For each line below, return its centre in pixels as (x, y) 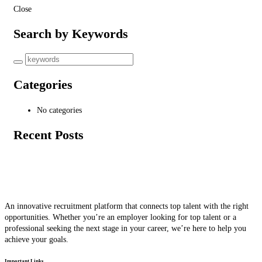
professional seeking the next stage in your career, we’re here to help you (125, 228)
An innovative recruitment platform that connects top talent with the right (127, 206)
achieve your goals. (37, 239)
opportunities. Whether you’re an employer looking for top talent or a (120, 217)
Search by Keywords (71, 33)
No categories (59, 110)
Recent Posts (49, 135)
